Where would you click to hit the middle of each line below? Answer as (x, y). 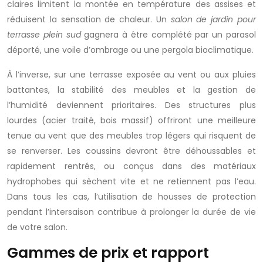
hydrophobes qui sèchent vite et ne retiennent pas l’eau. (131, 181)
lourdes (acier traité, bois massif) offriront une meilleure (131, 120)
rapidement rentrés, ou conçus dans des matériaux (131, 166)
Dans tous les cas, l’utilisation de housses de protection (131, 197)
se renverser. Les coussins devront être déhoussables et (131, 151)
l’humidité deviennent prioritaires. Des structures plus (131, 105)
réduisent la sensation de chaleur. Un (89, 19)
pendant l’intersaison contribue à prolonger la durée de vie (131, 212)
